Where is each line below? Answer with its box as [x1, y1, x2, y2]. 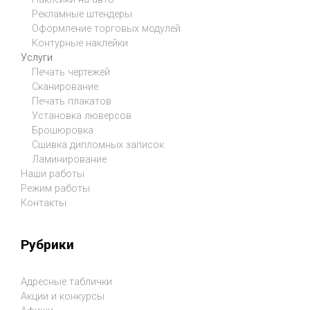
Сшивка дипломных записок [32, 138, 164, 151]
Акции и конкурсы [21, 291, 104, 303]
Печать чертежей [32, 66, 110, 78]
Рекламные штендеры [32, 8, 132, 20]
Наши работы [21, 167, 84, 180]
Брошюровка [32, 124, 93, 136]
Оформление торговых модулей [32, 22, 181, 35]
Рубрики [21, 236, 74, 253]
